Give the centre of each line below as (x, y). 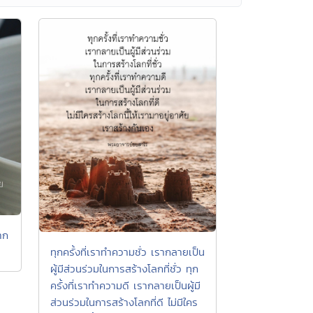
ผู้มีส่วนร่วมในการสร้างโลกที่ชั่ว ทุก (124, 268)
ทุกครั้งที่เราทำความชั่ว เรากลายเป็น (128, 252)
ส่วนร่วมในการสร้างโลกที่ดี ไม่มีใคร (124, 302)
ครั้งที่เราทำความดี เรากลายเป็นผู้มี (125, 285)
